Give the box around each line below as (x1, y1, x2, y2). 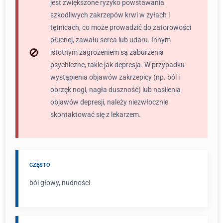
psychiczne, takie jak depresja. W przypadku (50, 61, 185, 69)
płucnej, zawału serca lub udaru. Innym (50, 36, 171, 44)
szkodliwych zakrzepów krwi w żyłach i (50, 11, 170, 19)
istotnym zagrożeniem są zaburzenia (50, 48, 164, 56)
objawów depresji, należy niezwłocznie (50, 98, 168, 106)
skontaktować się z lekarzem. (50, 111, 141, 118)
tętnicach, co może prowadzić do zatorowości (50, 23, 191, 31)
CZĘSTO (29, 162, 50, 168)
